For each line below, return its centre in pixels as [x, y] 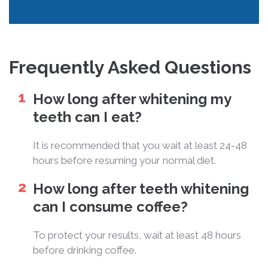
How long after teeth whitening [141, 188]
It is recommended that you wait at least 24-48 [140, 145]
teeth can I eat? [87, 117]
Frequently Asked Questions [130, 67]
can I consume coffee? [110, 206]
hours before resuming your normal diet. [124, 160]
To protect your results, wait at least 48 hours [137, 235]
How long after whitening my [132, 99]
